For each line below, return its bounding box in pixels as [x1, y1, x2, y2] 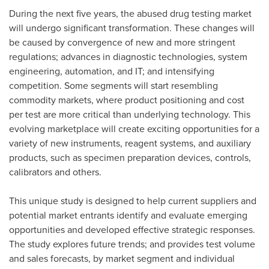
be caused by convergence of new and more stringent [9, 35, 235, 50]
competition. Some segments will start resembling [9, 79, 218, 93]
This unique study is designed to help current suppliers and [9, 194, 256, 208]
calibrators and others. [9, 165, 101, 180]
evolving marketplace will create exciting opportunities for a [9, 122, 259, 136]
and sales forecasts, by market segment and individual [9, 252, 235, 266]
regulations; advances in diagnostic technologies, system [9, 50, 247, 64]
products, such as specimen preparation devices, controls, [9, 151, 251, 165]
